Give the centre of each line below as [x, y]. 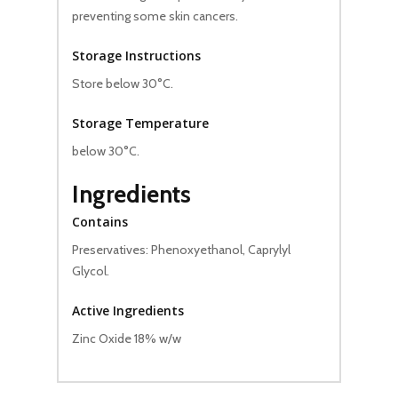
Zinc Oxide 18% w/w [127, 339]
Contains [100, 222]
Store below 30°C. [123, 84]
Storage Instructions [136, 56]
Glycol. [91, 271]
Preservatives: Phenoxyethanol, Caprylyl [181, 250]
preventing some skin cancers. [155, 16]
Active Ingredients [128, 311]
